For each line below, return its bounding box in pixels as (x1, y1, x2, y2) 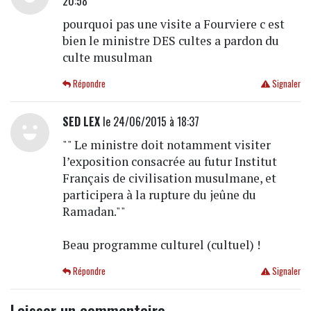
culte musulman (62, 49, 152, 65)
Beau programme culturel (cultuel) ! (62, 236, 260, 253)
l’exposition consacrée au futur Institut (62, 153, 277, 169)
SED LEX (62, 112, 100, 130)
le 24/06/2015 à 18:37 (99, 112, 199, 130)
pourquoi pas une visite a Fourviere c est (62, 15, 285, 32)
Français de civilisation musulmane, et (62, 169, 276, 186)
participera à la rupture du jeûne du (62, 186, 256, 203)
